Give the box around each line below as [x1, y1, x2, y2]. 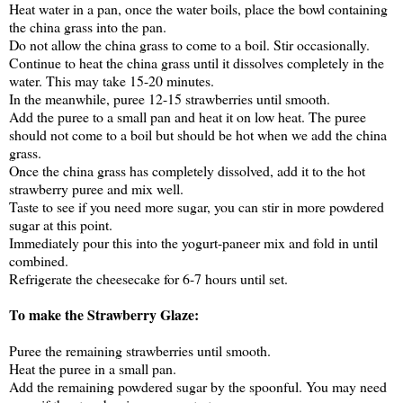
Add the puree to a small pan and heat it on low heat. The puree [9, 107, 366, 127]
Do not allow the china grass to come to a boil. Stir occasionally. [9, 35, 370, 55]
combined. [9, 251, 68, 271]
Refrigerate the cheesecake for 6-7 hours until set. [9, 269, 288, 289]
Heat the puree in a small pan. [9, 359, 176, 379]
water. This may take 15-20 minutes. [9, 71, 214, 91]
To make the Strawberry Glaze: [9, 304, 199, 326]
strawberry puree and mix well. [9, 179, 184, 199]
